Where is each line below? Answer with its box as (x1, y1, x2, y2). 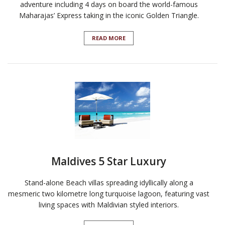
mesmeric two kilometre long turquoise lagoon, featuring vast (8, 189, 209, 199)
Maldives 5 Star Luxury (51, 154, 166, 169)
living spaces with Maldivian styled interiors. (39, 200, 179, 210)
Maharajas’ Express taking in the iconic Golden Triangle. (19, 11, 199, 21)
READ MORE (92, 34, 126, 42)
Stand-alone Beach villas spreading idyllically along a (24, 178, 193, 188)
